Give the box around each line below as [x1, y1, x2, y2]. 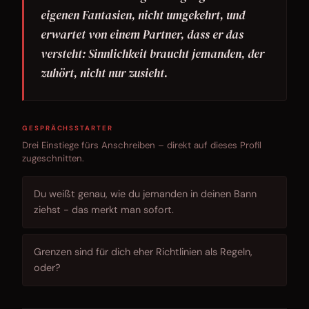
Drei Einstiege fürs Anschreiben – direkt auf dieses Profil [22, 139, 261, 152]
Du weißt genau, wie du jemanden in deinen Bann [34, 188, 257, 201]
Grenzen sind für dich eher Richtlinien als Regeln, [34, 246, 252, 259]
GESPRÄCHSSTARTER [22, 123, 113, 133]
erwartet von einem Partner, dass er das [41, 27, 243, 43]
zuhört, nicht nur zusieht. [41, 66, 168, 82]
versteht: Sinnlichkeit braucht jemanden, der [41, 46, 264, 63]
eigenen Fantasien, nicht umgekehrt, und [41, 8, 245, 24]
